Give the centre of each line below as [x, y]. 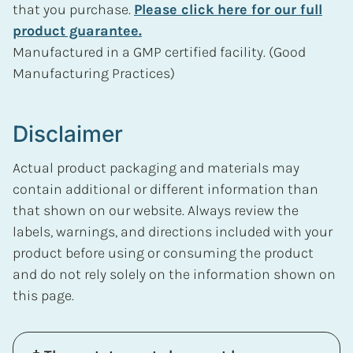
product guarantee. [77, 30]
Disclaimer [68, 134]
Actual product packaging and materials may [156, 167]
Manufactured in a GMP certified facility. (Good [159, 52]
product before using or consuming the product [163, 253]
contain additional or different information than [165, 189]
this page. [43, 295]
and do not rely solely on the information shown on [174, 274]
